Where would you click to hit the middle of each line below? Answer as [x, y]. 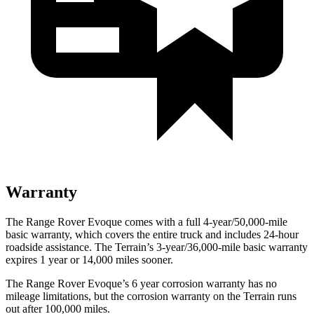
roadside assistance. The [60, 247]
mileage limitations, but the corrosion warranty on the [124, 296]
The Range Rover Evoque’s [69, 283]
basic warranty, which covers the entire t [94, 234]
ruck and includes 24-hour [241, 234]
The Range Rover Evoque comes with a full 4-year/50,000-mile [146, 221]
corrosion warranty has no [218, 283]
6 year [145, 283]
